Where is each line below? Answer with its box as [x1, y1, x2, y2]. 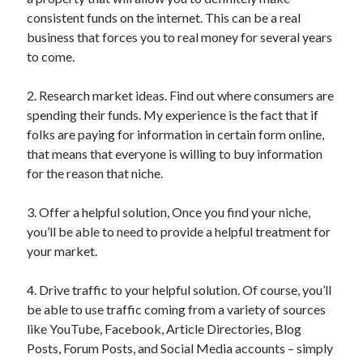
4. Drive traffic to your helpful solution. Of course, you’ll [27, 282, 332, 297]
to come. [27, 49, 75, 64]
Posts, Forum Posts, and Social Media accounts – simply [27, 340, 334, 356]
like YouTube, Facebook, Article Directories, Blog [27, 321, 302, 336]
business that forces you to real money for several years [27, 29, 333, 45]
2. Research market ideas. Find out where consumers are [27, 88, 335, 103]
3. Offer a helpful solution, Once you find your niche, [27, 204, 311, 220]
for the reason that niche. [27, 165, 164, 181]
